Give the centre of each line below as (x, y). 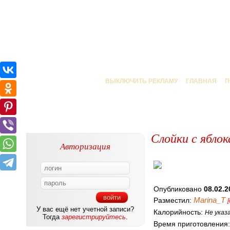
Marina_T (209, 200)
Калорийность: (179, 212)
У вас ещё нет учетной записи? (85, 209)
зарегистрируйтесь (94, 217)
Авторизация (85, 146)
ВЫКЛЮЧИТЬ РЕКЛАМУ (141, 81)
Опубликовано (179, 189)
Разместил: (174, 200)
